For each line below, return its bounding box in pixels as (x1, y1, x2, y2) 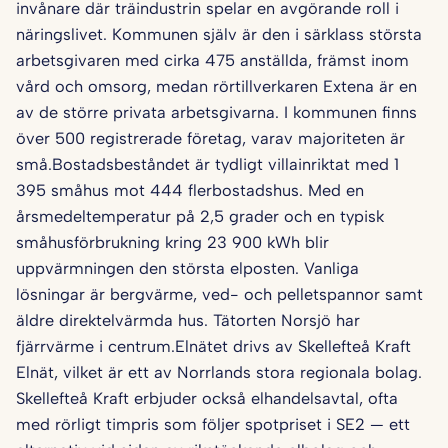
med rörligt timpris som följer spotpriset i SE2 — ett (16, 414, 410, 435)
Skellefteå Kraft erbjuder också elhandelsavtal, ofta (16, 388, 398, 409)
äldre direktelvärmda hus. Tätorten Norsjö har (16, 310, 360, 331)
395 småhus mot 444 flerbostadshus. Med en (16, 180, 364, 201)
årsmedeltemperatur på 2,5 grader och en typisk (16, 206, 384, 227)
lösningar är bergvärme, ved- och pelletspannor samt (16, 284, 423, 305)
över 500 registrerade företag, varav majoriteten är (16, 128, 405, 149)
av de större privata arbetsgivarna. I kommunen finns (16, 102, 417, 123)
